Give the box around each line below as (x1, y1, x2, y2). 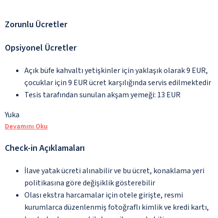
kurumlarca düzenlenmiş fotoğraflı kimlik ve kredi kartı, (24, 201, 209, 213)
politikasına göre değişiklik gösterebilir (24, 177, 155, 188)
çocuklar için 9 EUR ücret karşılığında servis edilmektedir (24, 77, 211, 88)
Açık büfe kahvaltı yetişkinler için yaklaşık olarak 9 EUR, (24, 65, 208, 76)
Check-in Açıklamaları (5, 142, 85, 154)
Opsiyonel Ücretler (5, 41, 76, 54)
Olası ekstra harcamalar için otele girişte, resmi (24, 189, 183, 200)
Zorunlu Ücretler (5, 18, 67, 31)
